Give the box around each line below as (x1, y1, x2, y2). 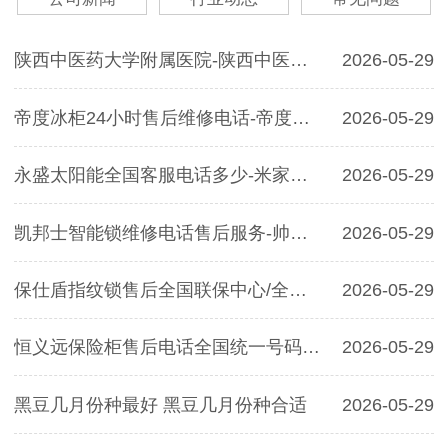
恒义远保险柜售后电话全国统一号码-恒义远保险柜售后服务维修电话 (302, 337, 320, 358)
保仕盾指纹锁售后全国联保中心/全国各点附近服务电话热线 (289, 279, 307, 300)
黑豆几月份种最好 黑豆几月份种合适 (14, 394, 307, 415)
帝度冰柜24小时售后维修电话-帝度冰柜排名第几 (292, 107, 310, 128)
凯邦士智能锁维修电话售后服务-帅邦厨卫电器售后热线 (290, 222, 308, 243)
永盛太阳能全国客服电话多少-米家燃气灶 (290, 165, 308, 186)
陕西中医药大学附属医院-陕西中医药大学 (290, 50, 308, 71)
